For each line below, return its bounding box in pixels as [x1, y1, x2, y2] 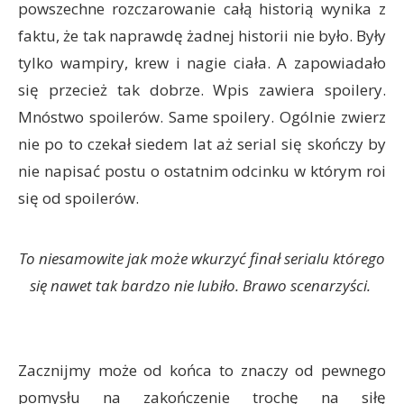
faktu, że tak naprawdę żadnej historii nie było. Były [18, 25, 386, 46]
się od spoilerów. [18, 188, 139, 208]
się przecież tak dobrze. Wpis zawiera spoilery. [18, 79, 386, 100]
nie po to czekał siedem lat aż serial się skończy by [18, 133, 386, 154]
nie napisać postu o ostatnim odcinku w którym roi [18, 161, 386, 181]
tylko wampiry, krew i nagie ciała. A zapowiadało [18, 52, 386, 73]
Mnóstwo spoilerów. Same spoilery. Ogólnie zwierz [18, 106, 386, 127]
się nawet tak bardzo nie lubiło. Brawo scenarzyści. [30, 275, 374, 296]
